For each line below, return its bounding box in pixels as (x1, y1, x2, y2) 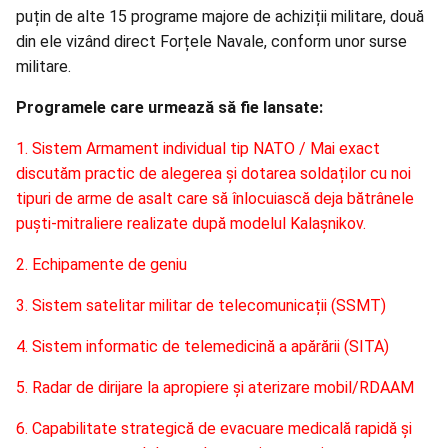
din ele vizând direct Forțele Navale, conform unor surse (16, 32, 407, 52)
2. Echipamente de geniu (16, 255, 187, 275)
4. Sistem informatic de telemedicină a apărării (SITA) (16, 337, 389, 357)
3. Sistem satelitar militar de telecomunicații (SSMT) (16, 296, 386, 316)
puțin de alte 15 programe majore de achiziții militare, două (16, 7, 424, 27)
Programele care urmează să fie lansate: (16, 98, 323, 118)
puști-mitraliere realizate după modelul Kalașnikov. (16, 214, 366, 234)
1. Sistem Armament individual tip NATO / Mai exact (16, 139, 380, 159)
